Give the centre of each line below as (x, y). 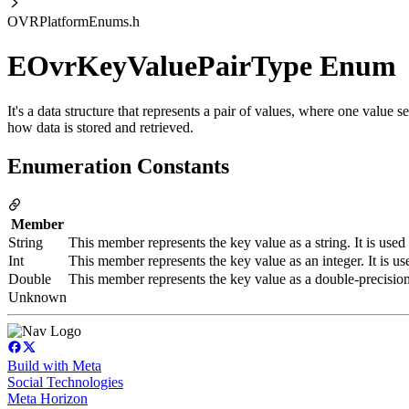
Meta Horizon (47, 398)
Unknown (37, 297)
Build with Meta (54, 365)
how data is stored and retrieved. (100, 127)
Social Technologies (65, 382)
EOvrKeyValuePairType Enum (202, 66)
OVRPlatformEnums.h (73, 21)
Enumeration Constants (118, 166)
